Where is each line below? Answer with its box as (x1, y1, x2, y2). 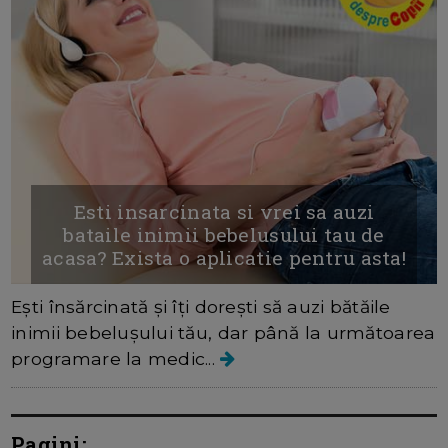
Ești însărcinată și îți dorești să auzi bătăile (11, 295, 391, 317)
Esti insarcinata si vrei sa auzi (73, 198, 375, 224)
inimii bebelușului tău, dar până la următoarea (11, 321, 436, 343)
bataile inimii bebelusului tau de (63, 221, 385, 247)
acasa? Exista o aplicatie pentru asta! (42, 244, 406, 270)
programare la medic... (11, 347, 221, 369)
